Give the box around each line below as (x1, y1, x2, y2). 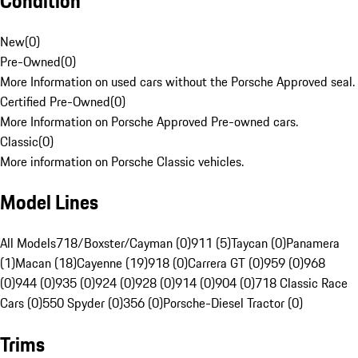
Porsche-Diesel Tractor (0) (163, 293, 303, 313)
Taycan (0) (231, 233, 286, 253)
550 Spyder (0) (42, 293, 123, 313)
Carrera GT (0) (188, 253, 264, 273)
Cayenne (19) (77, 253, 148, 273)
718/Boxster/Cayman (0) (56, 233, 191, 253)
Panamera (286, 233, 340, 253)
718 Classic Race (255, 273, 348, 293)
